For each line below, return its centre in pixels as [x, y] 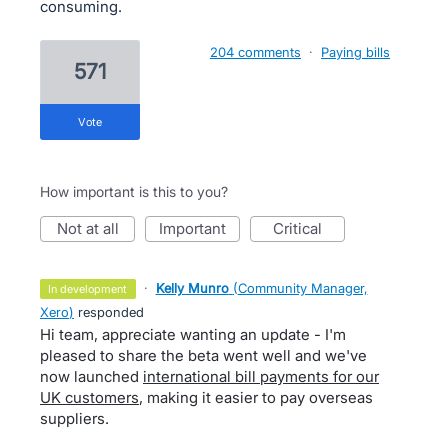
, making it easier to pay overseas [256, 397]
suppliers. [74, 418]
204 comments [255, 52]
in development [89, 289]
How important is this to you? [134, 191]
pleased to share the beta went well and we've [203, 355]
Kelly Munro [192, 288]
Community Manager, [302, 288]
